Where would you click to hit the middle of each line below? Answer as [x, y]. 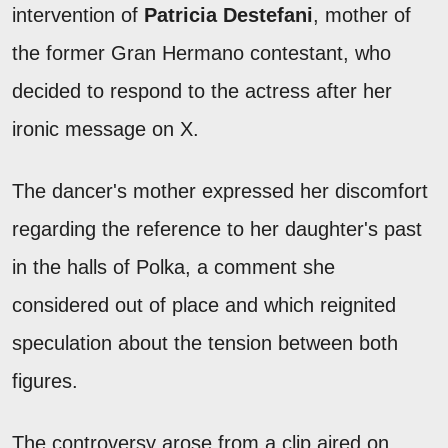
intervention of [78, 14]
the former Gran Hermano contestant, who [201, 52]
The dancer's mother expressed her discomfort [220, 190]
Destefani [268, 14]
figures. [45, 380]
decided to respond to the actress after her [202, 90]
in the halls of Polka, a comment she [173, 266]
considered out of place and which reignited [204, 304]
